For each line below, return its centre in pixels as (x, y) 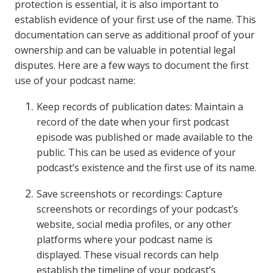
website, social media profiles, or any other (134, 224)
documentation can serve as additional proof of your (135, 35)
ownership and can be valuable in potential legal (125, 50)
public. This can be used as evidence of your (136, 152)
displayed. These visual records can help (128, 255)
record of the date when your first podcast (133, 122)
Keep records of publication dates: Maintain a (140, 107)
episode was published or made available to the (145, 137)
